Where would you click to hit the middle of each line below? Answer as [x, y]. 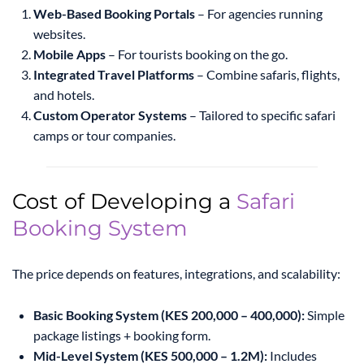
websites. [59, 34]
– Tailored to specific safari [261, 115]
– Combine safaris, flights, [267, 75]
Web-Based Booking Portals [114, 14]
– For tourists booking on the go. [197, 54]
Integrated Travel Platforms [114, 75]
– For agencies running [259, 14]
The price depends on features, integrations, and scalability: [176, 274]
